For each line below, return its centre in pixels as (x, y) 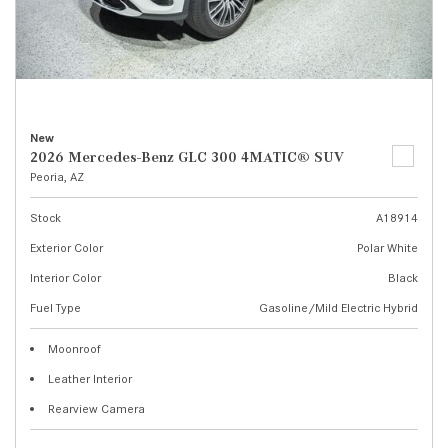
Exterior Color (66, 247)
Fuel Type (55, 307)
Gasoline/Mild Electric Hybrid (338, 307)
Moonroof (74, 348)
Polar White (387, 247)
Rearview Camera (96, 408)
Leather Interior (90, 378)
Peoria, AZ (57, 176)
